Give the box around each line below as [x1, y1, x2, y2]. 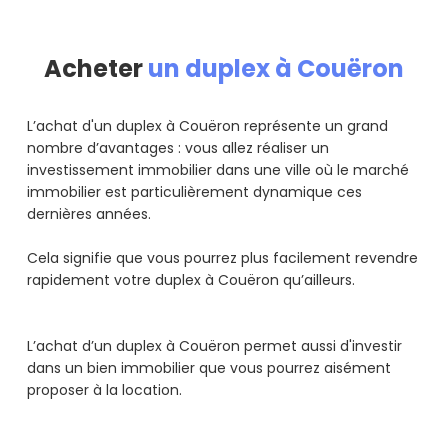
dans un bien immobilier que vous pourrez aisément [27, 358, 391, 379]
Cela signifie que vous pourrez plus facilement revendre [27, 248, 418, 269]
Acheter [44, 52, 148, 86]
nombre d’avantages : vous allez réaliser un [27, 138, 329, 159]
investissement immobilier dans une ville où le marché [27, 160, 409, 181]
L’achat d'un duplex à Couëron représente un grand [27, 116, 388, 137]
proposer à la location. [27, 380, 182, 401]
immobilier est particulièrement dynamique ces [27, 182, 362, 203]
